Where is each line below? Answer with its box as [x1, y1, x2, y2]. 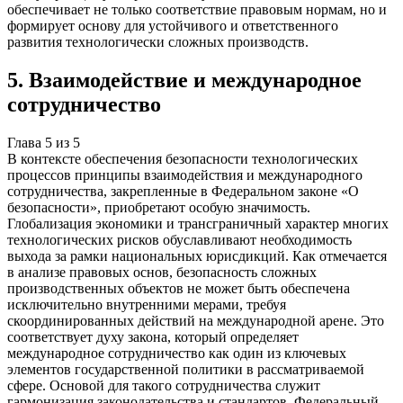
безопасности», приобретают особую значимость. [7, 199, 310, 215]
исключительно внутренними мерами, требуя [7, 296, 286, 312]
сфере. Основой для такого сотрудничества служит [7, 377, 320, 393]
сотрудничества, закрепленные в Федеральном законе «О [7, 183, 359, 199]
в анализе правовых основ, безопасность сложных [7, 264, 317, 280]
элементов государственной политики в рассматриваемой [7, 361, 364, 377]
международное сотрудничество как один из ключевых [7, 345, 346, 361]
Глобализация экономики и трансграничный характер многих [7, 215, 389, 231]
